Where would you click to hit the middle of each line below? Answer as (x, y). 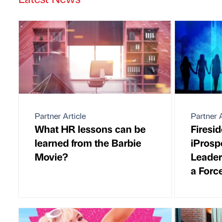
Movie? (51, 156)
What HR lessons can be (90, 128)
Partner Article (60, 115)
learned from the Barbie (88, 142)
